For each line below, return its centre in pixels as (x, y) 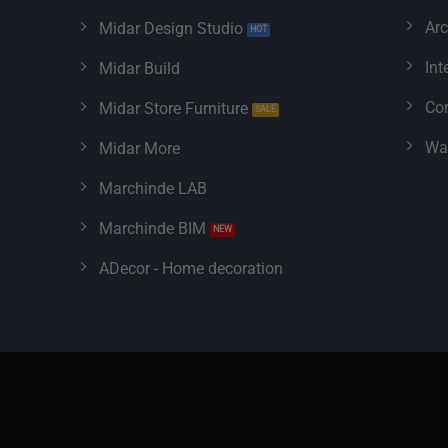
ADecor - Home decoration (191, 269)
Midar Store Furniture (173, 109)
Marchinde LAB (153, 189)
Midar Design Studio (171, 29)
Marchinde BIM (152, 229)
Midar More (139, 149)
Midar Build (139, 69)
